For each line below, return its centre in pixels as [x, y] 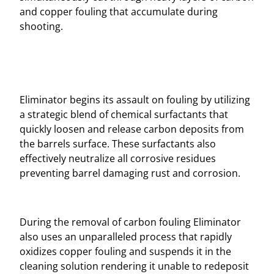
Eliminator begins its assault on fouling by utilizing [135, 99]
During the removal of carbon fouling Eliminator [130, 222]
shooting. [41, 26]
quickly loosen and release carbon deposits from [132, 129]
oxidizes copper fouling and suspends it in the [125, 251]
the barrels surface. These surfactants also [118, 143]
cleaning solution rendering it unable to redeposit [134, 266]
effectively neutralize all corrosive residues [118, 158]
